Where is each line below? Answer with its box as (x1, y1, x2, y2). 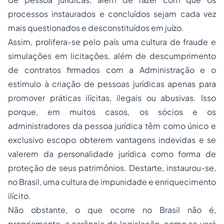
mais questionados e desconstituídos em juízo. (8, 22, 187, 33)
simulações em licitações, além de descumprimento (8, 50, 216, 61)
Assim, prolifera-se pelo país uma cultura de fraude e (8, 36, 216, 47)
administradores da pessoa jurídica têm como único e (8, 120, 216, 131)
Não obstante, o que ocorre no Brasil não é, (8, 204, 216, 215)
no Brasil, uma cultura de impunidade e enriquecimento (8, 176, 216, 187)
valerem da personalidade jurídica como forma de (8, 148, 216, 159)
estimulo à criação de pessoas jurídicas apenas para (8, 78, 216, 89)
